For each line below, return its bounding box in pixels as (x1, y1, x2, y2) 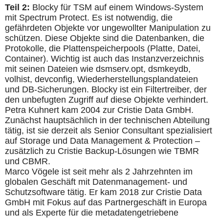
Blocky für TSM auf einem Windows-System (30, 2, 203, 12)
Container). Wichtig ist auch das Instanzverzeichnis (5, 53, 204, 64)
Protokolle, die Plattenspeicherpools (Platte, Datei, (5, 43, 200, 53)
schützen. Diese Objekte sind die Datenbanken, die (5, 33, 204, 43)
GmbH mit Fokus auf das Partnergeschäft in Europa (5, 197, 207, 207)
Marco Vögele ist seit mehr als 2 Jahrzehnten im (5, 166, 193, 176)
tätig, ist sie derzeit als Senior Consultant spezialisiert (5, 125, 212, 135)
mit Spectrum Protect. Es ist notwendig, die (5, 12, 173, 22)
